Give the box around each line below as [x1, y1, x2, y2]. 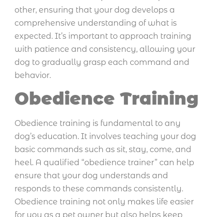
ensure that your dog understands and [15, 171, 168, 181]
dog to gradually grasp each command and [15, 57, 189, 67]
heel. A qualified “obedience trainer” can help [15, 158, 194, 168]
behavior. [15, 70, 51, 80]
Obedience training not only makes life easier [15, 197, 194, 207]
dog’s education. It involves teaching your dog [15, 132, 196, 141]
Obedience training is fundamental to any [15, 119, 181, 128]
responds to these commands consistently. [15, 184, 183, 194]
